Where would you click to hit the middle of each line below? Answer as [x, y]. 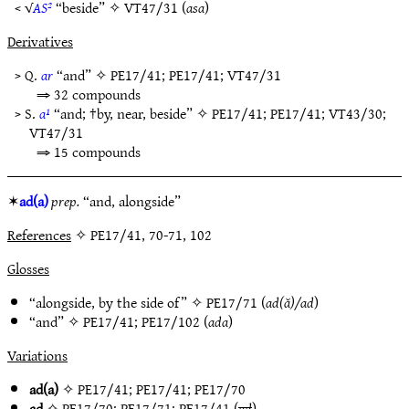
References [39, 235]
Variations [37, 355]
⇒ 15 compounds [89, 152]
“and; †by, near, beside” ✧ [131, 113]
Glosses [28, 268]
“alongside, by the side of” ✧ [118, 302]
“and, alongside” [130, 201]
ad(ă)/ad [290, 302]
